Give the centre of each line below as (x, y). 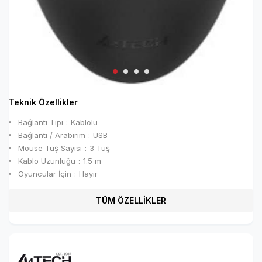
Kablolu (84, 122)
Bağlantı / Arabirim (52, 135)
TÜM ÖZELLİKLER (131, 201)
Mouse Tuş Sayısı (50, 148)
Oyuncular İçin (45, 173)
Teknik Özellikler (43, 102)
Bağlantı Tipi (41, 122)
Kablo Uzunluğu (47, 161)
